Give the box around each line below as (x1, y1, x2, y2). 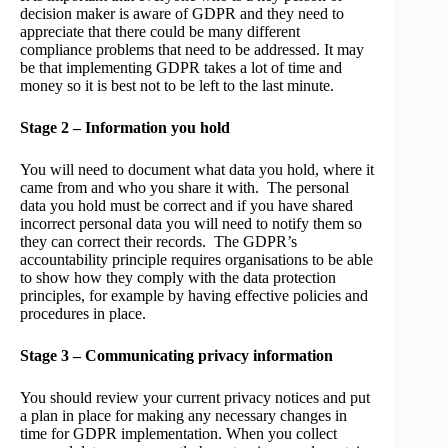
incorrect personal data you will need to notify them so (20, 215, 362, 232)
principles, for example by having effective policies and (20, 287, 368, 304)
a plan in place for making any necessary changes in (20, 407, 347, 424)
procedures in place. (20, 305, 146, 322)
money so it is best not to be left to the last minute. (20, 77, 334, 94)
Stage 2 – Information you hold (20, 119, 230, 136)
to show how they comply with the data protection (20, 269, 336, 286)
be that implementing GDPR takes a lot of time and (20, 59, 342, 76)
